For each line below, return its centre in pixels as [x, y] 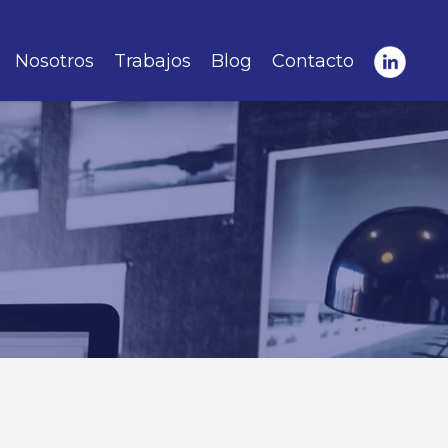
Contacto [313, 60]
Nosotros [54, 60]
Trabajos [152, 60]
